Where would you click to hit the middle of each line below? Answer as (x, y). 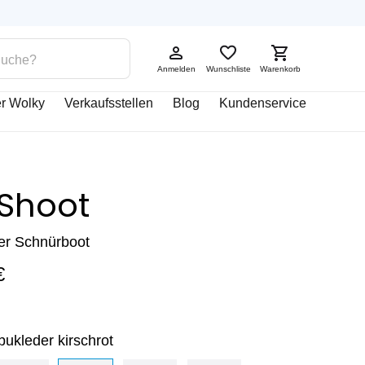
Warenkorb (280, 69)
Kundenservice (263, 103)
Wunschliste (228, 69)
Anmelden (176, 69)
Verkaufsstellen (109, 103)
